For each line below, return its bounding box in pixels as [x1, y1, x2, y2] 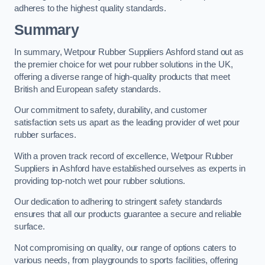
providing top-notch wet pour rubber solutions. [14, 176, 186, 186]
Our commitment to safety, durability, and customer [14, 105, 207, 115]
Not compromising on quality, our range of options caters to [14, 243, 236, 253]
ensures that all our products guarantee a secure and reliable [14, 209, 242, 219]
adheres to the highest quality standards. [14, 3, 167, 13]
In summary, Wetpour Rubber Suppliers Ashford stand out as [14, 47, 244, 57]
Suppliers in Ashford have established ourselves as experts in [14, 163, 246, 173]
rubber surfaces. [14, 130, 76, 140]
